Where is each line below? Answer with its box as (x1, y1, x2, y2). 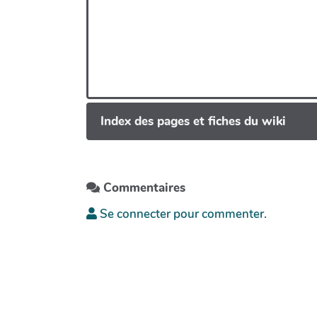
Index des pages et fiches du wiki (100, 113, 286, 129)
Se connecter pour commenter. (97, 206, 267, 223)
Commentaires (100, 180, 185, 197)
